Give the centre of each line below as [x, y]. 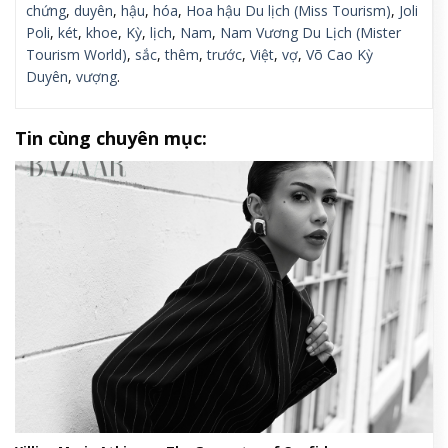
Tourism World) [76, 54]
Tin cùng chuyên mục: [111, 138]
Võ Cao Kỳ [339, 54]
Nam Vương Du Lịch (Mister [310, 32]
